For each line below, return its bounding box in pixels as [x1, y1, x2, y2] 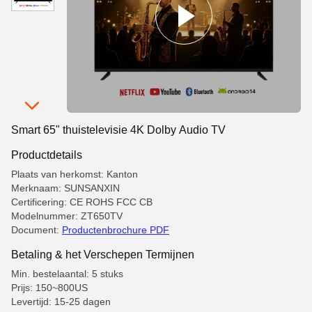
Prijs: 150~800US [11, 282, 88, 293]
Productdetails [11, 148, 82, 161]
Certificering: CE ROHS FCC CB [11, 196, 153, 208]
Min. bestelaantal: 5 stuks [11, 268, 123, 279]
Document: [11, 224, 62, 235]
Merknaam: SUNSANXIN [11, 182, 120, 194]
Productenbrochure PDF [62, 224, 169, 235]
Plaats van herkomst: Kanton [11, 169, 138, 180]
